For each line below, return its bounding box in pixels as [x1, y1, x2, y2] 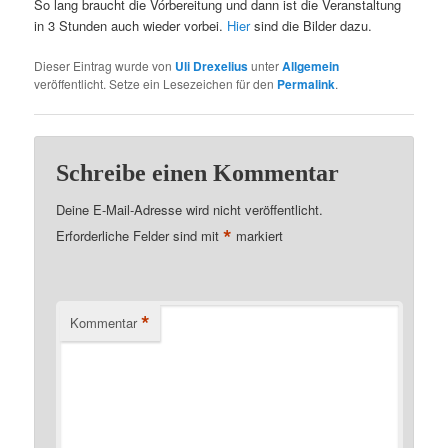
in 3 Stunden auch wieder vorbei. [34, 15, 228, 35]
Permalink [277, 74, 336, 93]
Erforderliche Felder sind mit [56, 226, 224, 246]
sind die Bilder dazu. [250, 15, 373, 35]
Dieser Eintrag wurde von [34, 56, 176, 74]
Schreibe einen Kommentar [56, 160, 340, 187]
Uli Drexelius [175, 56, 249, 75]
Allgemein [282, 56, 340, 75]
